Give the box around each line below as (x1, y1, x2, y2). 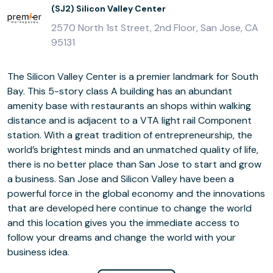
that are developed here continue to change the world (7, 201, 252, 214)
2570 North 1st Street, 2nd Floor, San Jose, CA (51, 21, 258, 34)
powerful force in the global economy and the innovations (7, 186, 265, 200)
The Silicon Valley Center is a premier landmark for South (7, 69, 258, 83)
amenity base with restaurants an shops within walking (7, 99, 251, 112)
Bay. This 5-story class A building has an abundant (7, 84, 232, 97)
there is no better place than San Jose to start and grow (7, 157, 261, 171)
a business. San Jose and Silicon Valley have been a (7, 172, 234, 185)
